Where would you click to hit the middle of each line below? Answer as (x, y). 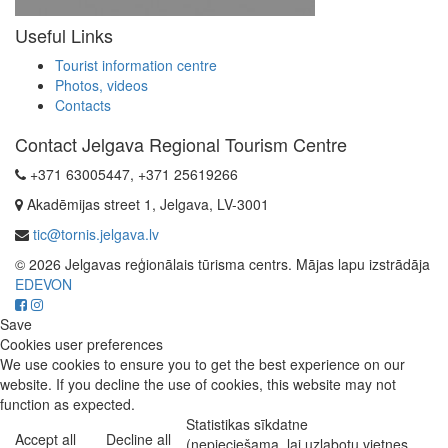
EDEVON (43, 284)
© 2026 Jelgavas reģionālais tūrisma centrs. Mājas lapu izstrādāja (222, 264)
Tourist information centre (136, 65)
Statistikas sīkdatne (247, 424)
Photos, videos (101, 85)
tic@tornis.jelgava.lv (96, 234)
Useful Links (64, 35)
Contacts (83, 105)
